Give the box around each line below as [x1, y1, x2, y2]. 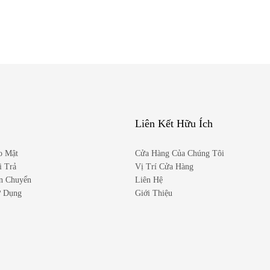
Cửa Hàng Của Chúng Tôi [135, 148, 224, 158]
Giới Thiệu [135, 188, 172, 198]
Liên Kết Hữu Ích [135, 117, 213, 130]
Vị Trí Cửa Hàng [135, 162, 193, 171]
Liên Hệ [135, 175, 163, 184]
